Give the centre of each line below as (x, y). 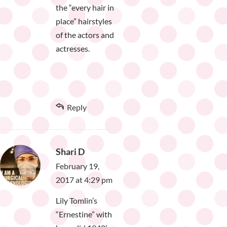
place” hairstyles (84, 21)
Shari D (70, 152)
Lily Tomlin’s (77, 201)
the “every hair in (85, 8)
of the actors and (85, 35)
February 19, (78, 166)
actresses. (73, 49)
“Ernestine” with (84, 214)
